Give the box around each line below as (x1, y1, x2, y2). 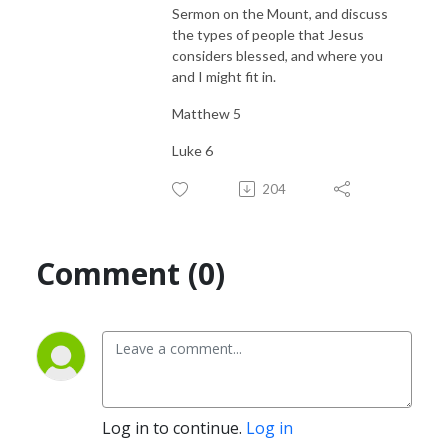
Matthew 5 (172, 104, 241, 122)
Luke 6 (172, 141, 213, 159)
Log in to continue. (102, 416, 246, 439)
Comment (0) (36, 252, 225, 294)
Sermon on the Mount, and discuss (172, 4, 388, 22)
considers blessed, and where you (172, 46, 383, 64)
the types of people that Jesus (172, 25, 364, 43)
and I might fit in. (172, 67, 276, 85)
